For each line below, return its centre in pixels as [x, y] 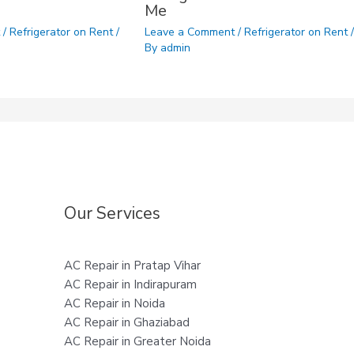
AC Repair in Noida [114, 303]
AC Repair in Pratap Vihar [132, 265]
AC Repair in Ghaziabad [126, 322]
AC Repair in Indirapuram [130, 284]
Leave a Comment [189, 32]
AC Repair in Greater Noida [137, 341]
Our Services [112, 213]
